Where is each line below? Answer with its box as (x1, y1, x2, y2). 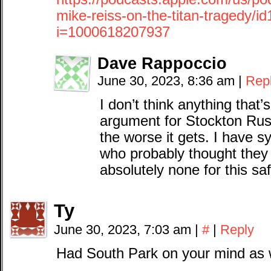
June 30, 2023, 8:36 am (97, 73, 238, 88)
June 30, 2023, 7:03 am (54, 222, 195, 237)
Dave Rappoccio (97, 54, 227, 73)
